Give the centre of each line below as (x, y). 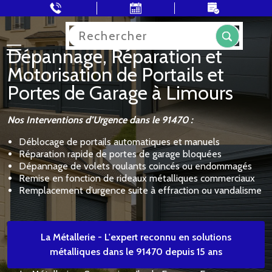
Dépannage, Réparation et (115, 56)
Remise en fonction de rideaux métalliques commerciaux (137, 178)
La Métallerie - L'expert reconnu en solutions (136, 237)
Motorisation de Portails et (116, 74)
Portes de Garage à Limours (120, 93)
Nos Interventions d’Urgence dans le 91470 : (100, 120)
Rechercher (91, 29)
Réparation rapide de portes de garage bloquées (120, 154)
